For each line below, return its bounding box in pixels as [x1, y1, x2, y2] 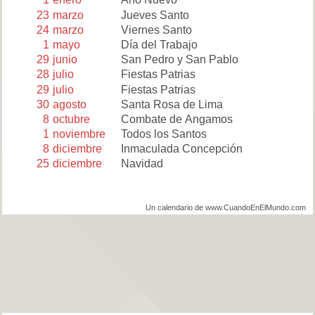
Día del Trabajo [120, 38, 198, 51]
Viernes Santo [120, 23, 192, 36]
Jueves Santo [120, 8, 189, 21]
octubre [53, 112, 91, 125]
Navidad [120, 157, 163, 170]
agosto [53, 98, 87, 110]
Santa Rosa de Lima [120, 98, 223, 110]
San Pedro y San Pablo [120, 53, 238, 66]
